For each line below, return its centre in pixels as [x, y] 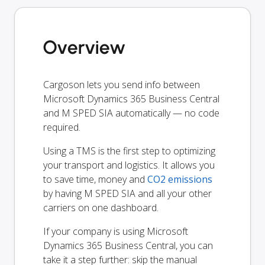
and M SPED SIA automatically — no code [131, 113]
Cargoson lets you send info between [122, 84]
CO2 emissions [180, 179]
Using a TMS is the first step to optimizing [129, 151]
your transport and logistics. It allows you [129, 165]
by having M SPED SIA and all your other [127, 193]
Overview [84, 47]
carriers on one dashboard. [101, 207]
